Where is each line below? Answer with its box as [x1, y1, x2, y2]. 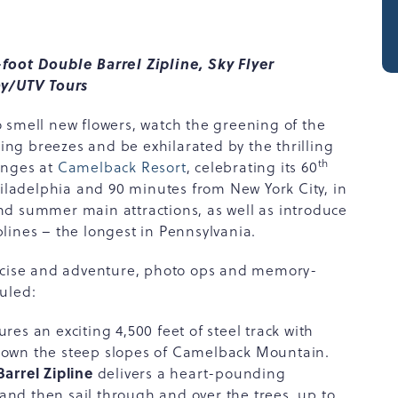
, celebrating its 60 [186, 157, 318, 177]
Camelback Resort [57, 157, 187, 177]
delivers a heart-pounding [92, 363, 286, 383]
